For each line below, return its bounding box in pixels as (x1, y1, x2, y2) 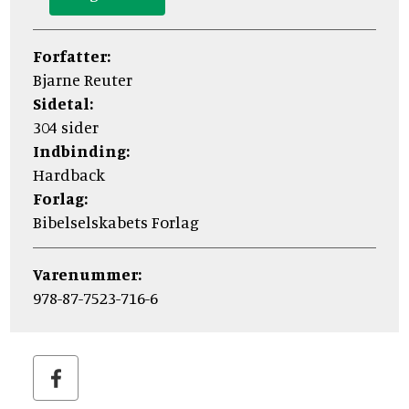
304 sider (33, 116, 99, 137)
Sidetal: (33, 92, 93, 113)
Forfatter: (33, 45, 110, 66)
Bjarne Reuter (33, 68, 132, 89)
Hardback (33, 163, 105, 184)
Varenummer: (33, 263, 142, 284)
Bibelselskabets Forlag (33, 211, 199, 232)
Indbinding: (33, 140, 130, 161)
